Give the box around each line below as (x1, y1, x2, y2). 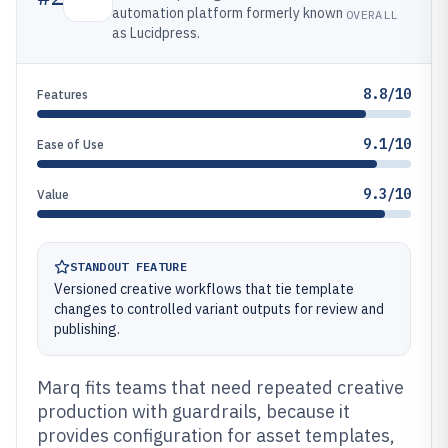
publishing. (54, 320, 120, 338)
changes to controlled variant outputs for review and (54, 300, 384, 318)
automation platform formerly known (112, 4, 343, 22)
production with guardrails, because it (37, 400, 350, 423)
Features (37, 87, 88, 102)
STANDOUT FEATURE (70, 259, 187, 274)
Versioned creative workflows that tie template (54, 280, 354, 298)
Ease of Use (37, 137, 104, 152)
